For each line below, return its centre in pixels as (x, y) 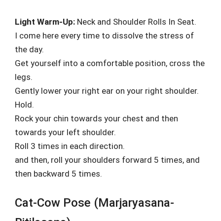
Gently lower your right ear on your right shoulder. (107, 91)
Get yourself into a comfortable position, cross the (110, 63)
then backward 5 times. (58, 173)
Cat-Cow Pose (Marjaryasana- (94, 203)
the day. (29, 49)
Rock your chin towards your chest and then (96, 118)
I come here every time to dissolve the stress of (104, 35)
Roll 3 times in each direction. (70, 146)
